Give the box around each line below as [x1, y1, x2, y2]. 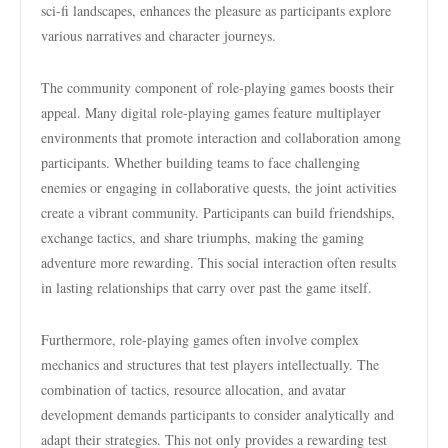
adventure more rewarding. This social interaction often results [41, 253, 396, 272]
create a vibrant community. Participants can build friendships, [41, 203, 395, 222]
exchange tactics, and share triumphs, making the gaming [41, 228, 364, 247]
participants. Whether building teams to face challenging [41, 153, 360, 172]
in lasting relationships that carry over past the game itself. [41, 278, 372, 297]
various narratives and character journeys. [41, 26, 276, 45]
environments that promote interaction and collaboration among [41, 128, 401, 147]
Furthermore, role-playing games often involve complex [41, 330, 359, 349]
